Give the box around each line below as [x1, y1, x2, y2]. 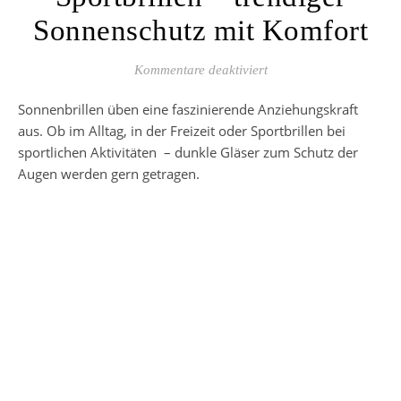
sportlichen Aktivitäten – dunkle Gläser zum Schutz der [18, 142, 358, 161]
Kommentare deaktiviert [133, 62, 268, 77]
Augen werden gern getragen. [18, 164, 200, 183]
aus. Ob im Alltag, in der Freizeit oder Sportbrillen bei [18, 121, 346, 140]
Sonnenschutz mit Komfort [33, 13, 368, 47]
